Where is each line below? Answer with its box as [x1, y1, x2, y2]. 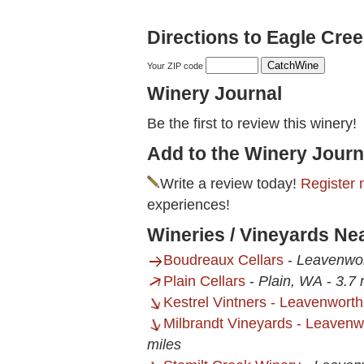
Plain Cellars [163, 273, 245, 290]
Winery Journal [147, 83, 282, 105]
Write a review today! [160, 175, 301, 193]
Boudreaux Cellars [163, 252, 284, 269]
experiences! [147, 197, 230, 214]
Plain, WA [258, 273, 323, 290]
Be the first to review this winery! [147, 115, 357, 132]
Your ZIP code [147, 61, 206, 71]
